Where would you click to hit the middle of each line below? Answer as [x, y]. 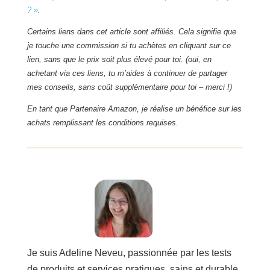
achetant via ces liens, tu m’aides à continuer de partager [127, 74]
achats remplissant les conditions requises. [102, 123]
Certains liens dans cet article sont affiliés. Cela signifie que [131, 32]
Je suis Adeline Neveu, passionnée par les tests [129, 253]
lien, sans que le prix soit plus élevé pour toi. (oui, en [119, 60]
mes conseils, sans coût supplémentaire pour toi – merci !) [129, 87]
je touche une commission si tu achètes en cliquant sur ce [129, 46]
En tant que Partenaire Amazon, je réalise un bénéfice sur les [134, 109]
